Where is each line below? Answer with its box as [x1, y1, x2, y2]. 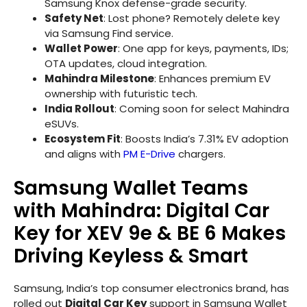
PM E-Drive [123, 146, 175, 161]
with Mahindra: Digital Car [14, 197, 269, 225]
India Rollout [45, 101, 114, 116]
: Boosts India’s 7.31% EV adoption [121, 131, 288, 146]
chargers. [175, 146, 225, 161]
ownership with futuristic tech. [45, 86, 197, 101]
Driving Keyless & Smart [14, 243, 248, 270]
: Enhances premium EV [154, 71, 271, 86]
